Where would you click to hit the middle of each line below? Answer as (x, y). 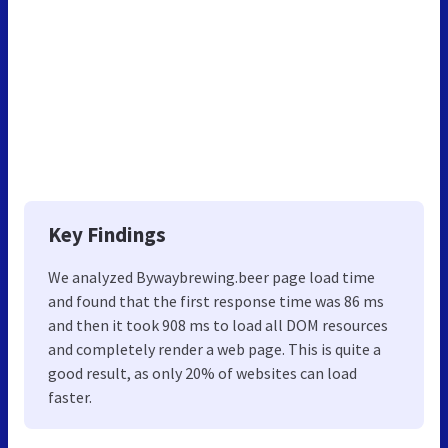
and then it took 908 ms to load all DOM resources (218, 324)
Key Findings (107, 234)
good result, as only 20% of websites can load (202, 372)
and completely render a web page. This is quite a (214, 348)
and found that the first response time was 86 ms (216, 300)
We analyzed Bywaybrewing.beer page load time (211, 276)
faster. (70, 396)
